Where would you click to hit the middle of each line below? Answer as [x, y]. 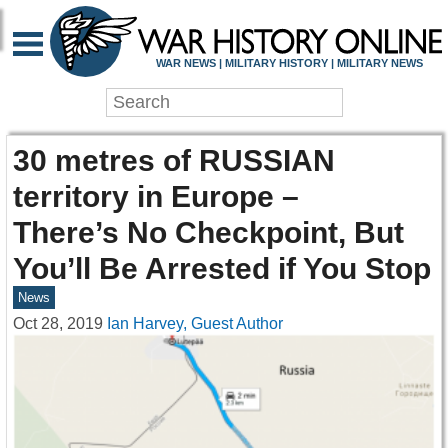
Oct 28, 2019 [58, 324]
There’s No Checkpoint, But [208, 232]
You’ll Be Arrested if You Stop [222, 268]
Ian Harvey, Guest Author [195, 324]
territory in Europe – [156, 196]
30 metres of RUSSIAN [174, 160]
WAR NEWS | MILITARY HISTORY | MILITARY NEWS [289, 62]
